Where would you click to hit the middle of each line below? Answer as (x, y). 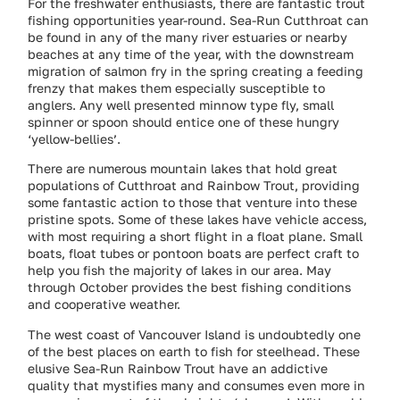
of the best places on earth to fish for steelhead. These (194, 351)
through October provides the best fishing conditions (190, 287)
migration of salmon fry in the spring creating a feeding (196, 71)
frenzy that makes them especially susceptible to (177, 87)
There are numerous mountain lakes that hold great (183, 169)
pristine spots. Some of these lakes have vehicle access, (198, 220)
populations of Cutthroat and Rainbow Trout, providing (194, 186)
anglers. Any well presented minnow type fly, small (181, 104)
